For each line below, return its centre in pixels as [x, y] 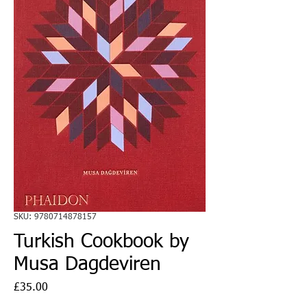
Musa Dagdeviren [87, 264]
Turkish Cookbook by [101, 242]
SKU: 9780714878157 [55, 217]
